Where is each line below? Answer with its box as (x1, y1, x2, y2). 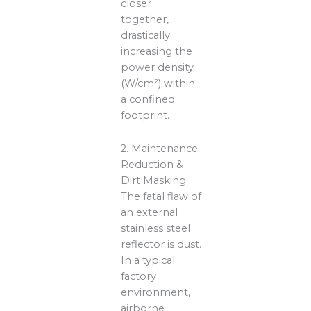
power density (121, 60, 194, 74)
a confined (121, 92, 176, 106)
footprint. (121, 108, 170, 121)
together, (121, 12, 169, 26)
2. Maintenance (121, 142, 199, 155)
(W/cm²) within (121, 76, 196, 90)
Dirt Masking (121, 174, 187, 187)
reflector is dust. (121, 238, 202, 251)
